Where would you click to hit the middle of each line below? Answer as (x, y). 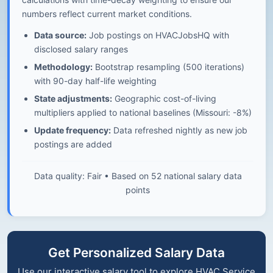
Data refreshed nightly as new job (179, 130)
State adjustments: (73, 98)
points (138, 190)
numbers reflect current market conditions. (107, 14)
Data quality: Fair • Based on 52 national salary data (138, 176)
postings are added (73, 144)
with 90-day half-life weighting (95, 81)
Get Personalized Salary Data (136, 253)
